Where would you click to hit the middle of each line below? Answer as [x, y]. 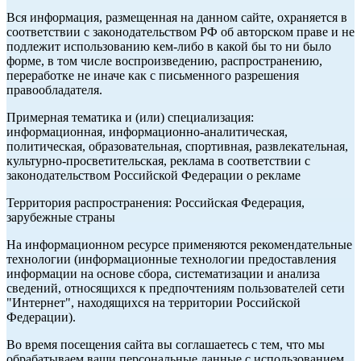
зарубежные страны [61, 218]
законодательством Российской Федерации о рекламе [154, 176]
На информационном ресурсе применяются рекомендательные [179, 245]
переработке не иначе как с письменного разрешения [153, 76]
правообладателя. [54, 90]
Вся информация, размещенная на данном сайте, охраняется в [177, 18]
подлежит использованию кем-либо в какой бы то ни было [169, 47]
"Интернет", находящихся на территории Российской [154, 303]
